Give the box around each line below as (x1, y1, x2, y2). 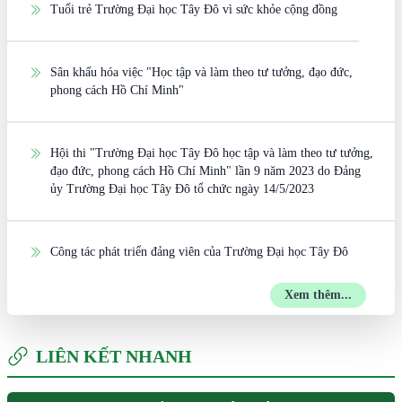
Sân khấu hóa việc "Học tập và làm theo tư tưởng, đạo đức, (50, 66, 353, 79)
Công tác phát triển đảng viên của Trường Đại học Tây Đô (50, 245, 348, 258)
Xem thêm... (284, 288, 352, 301)
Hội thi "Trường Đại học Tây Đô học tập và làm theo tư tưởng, (50, 146, 373, 160)
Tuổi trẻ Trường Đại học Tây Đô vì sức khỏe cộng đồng (50, 3, 337, 16)
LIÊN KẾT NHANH (36, 346, 192, 366)
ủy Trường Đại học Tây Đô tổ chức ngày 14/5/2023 (50, 182, 314, 196)
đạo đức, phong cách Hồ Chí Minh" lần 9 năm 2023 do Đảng (50, 164, 361, 178)
